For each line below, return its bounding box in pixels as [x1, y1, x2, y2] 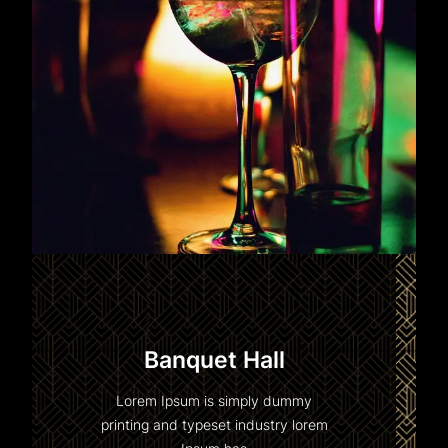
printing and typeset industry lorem [100, 416, 328, 434]
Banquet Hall [143, 345, 285, 375]
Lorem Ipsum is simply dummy [116, 392, 312, 410]
